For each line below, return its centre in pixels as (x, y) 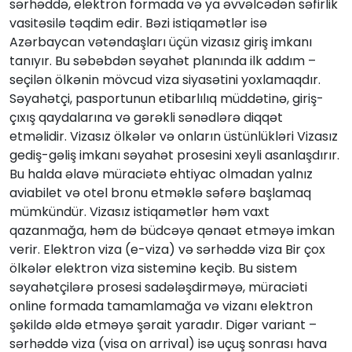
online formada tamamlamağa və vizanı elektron (161, 306)
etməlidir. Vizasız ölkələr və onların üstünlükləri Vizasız (174, 136)
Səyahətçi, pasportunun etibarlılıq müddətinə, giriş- (167, 98)
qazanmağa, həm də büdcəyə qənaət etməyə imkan (172, 230)
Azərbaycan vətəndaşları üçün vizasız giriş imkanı (161, 42)
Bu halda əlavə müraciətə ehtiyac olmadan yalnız (161, 174)
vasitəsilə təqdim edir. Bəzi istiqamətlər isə (138, 23)
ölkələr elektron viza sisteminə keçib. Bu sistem (153, 268)
